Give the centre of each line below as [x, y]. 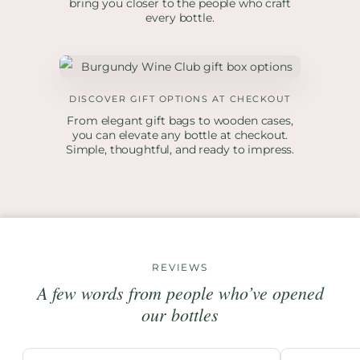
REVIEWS [180, 267]
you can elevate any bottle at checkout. [180, 135]
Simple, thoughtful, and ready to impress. [180, 150]
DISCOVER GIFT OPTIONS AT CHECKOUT [180, 99]
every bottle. [180, 18]
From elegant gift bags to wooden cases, [180, 121]
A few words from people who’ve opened [180, 292]
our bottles [180, 314]
